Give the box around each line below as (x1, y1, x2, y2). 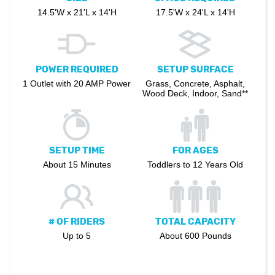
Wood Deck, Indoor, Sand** (142, 88, 248, 99)
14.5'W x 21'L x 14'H (37, 7, 117, 18)
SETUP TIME (48, 145, 105, 157)
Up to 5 (63, 231, 91, 241)
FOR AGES (172, 145, 219, 157)
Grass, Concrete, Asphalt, (145, 79, 245, 89)
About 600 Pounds (159, 231, 231, 241)
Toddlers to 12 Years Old (147, 160, 243, 170)
